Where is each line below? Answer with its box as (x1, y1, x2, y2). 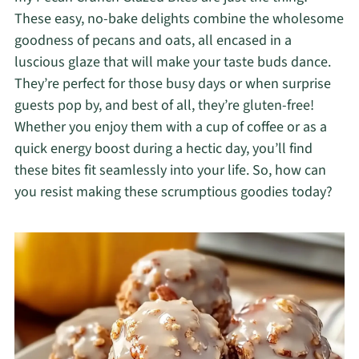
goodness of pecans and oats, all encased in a (14, 30, 292, 50)
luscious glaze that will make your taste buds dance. (14, 52, 331, 72)
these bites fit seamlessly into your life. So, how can (14, 160, 326, 180)
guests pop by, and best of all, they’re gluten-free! (14, 95, 314, 115)
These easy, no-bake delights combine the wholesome (14, 9, 344, 29)
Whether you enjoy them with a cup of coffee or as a (14, 117, 327, 137)
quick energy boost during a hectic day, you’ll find (14, 139, 313, 159)
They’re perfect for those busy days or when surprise (14, 74, 331, 94)
